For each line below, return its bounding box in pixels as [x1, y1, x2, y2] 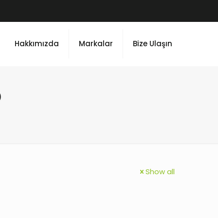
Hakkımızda [15, 38, 59, 49]
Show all [145, 166, 175, 177]
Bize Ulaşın [133, 38, 172, 49]
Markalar [79, 38, 113, 49]
